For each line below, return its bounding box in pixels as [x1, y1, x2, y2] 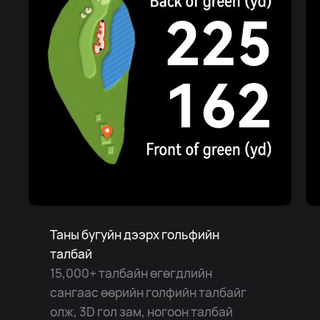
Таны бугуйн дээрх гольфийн [49, 225, 219, 243]
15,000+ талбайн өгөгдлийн [49, 264, 212, 281]
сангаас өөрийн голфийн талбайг [49, 283, 246, 301]
